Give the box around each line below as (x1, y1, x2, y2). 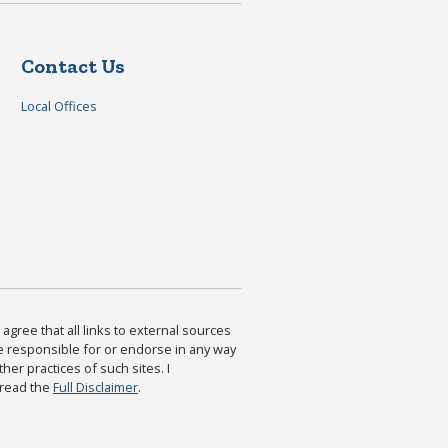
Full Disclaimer (53, 377, 138, 396)
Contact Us (20, 53, 125, 78)
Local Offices (20, 96, 97, 115)
